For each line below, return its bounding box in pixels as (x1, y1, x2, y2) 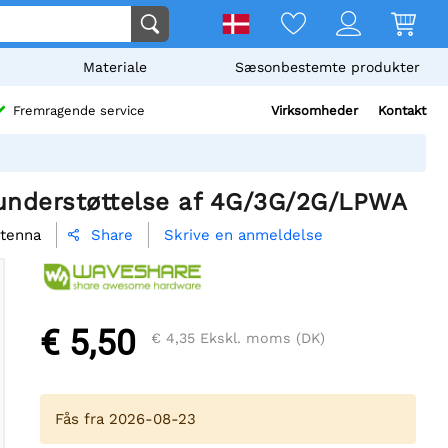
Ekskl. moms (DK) (195, 330, 325, 347)
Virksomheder (271, 103, 358, 118)
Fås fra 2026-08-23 (55, 410, 196, 429)
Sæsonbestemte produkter (234, 59, 420, 75)
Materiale (83, 59, 148, 75)
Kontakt (378, 103, 426, 118)
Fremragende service (13, 103, 145, 119)
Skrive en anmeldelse (164, 226, 323, 245)
